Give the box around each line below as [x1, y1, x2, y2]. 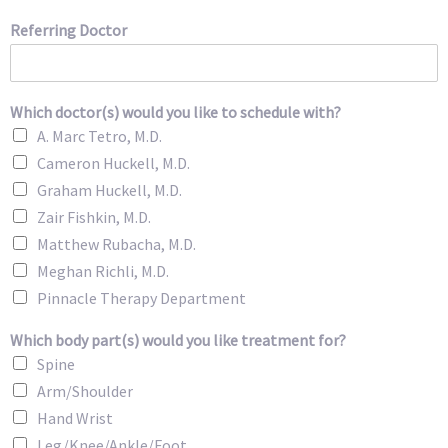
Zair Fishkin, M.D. [37, 206, 151, 227]
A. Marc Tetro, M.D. [37, 125, 162, 146]
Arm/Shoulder [37, 380, 133, 401]
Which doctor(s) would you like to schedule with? [10, 101, 341, 122]
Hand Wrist [37, 407, 113, 428]
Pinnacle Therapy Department [37, 287, 246, 308]
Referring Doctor [10, 19, 127, 40]
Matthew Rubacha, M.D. [37, 233, 196, 254]
